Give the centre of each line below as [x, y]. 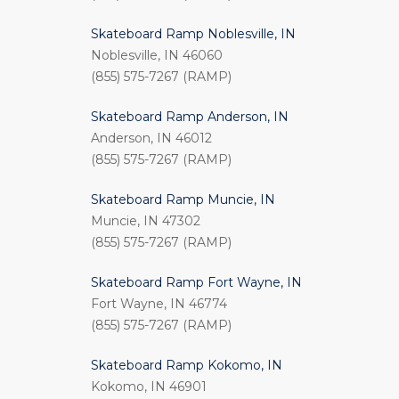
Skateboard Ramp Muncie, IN [183, 200]
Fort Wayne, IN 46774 [159, 304]
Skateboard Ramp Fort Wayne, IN [196, 283]
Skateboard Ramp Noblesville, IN [193, 34]
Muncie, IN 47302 [146, 221]
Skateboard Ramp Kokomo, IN [187, 366]
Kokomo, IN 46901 [149, 387]
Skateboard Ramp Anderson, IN [190, 117]
